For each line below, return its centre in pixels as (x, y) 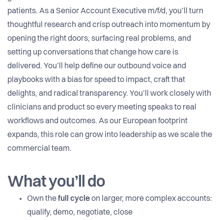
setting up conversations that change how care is (93, 53)
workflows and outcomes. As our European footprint (97, 122)
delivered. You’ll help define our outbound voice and (97, 67)
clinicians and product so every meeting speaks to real (102, 108)
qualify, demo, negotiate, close (80, 213)
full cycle (74, 199)
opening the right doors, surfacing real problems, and (99, 39)
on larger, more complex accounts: (151, 199)
